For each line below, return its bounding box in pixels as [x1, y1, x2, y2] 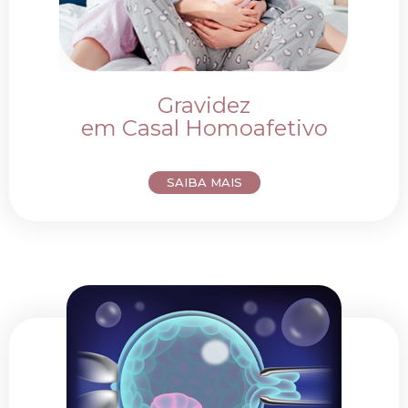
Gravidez [158, 91, 250, 118]
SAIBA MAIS [166, 174, 242, 189]
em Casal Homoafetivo [80, 114, 328, 141]
